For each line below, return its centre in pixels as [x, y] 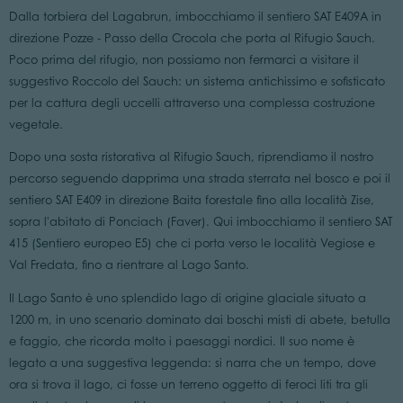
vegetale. [36, 124]
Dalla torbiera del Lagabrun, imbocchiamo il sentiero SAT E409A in [195, 16]
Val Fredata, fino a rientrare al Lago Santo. [129, 265]
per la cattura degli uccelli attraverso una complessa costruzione [192, 103]
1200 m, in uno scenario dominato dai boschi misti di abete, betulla [199, 320]
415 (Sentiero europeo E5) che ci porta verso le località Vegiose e [192, 244]
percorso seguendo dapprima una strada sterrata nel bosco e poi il [199, 179]
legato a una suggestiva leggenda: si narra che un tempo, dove [192, 363]
